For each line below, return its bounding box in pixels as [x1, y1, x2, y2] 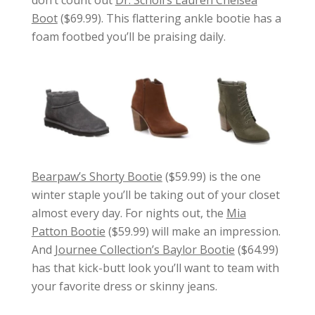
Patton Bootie [31, 224, 105, 240]
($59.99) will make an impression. [105, 224, 281, 240]
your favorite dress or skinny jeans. [31, 278, 217, 295]
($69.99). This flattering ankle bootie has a [57, 10, 281, 26]
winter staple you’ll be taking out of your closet [31, 187, 280, 203]
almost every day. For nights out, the [31, 205, 226, 221]
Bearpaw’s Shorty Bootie [31, 169, 162, 185]
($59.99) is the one [162, 169, 261, 185]
